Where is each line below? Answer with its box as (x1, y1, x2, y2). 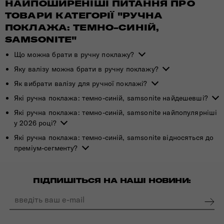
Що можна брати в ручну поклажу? (14, 50, 134, 59)
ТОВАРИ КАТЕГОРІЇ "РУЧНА (5, 10, 163, 20)
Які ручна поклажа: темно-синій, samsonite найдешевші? (14, 93, 208, 102)
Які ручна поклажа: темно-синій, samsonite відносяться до (14, 133, 214, 142)
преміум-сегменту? (14, 143, 78, 152)
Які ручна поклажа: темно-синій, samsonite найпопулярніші (14, 108, 217, 117)
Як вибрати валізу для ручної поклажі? (14, 79, 147, 88)
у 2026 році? (14, 118, 56, 127)
